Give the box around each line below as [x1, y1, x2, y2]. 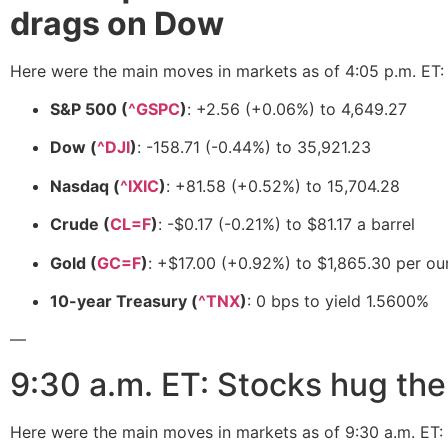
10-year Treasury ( [50, 291, 198, 312]
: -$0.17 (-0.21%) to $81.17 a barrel [158, 214, 415, 235]
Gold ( [50, 252, 97, 273]
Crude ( [50, 214, 110, 235]
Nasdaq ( [50, 175, 120, 196]
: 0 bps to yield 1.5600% [247, 291, 429, 312]
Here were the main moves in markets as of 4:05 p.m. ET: [10, 60, 444, 81]
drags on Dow [10, 3, 224, 43]
